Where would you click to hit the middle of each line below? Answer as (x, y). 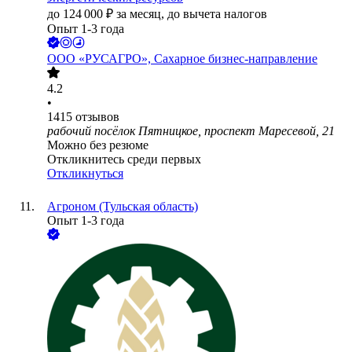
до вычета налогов (217, 14)
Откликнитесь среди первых (124, 159)
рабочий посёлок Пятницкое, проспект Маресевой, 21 (191, 131)
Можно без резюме (98, 145)
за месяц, (142, 14)
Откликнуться (85, 174)
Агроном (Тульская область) (123, 207)
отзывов (97, 117)
